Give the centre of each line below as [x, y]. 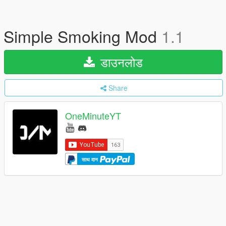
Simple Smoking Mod [82, 36]
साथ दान [91, 159]
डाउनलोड [120, 62]
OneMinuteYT [93, 116]
